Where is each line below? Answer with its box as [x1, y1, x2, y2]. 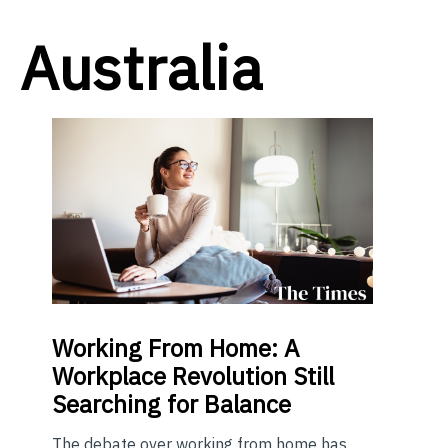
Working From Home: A [52, 331, 299, 364]
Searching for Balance [52, 387, 291, 420]
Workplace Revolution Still [52, 359, 334, 392]
